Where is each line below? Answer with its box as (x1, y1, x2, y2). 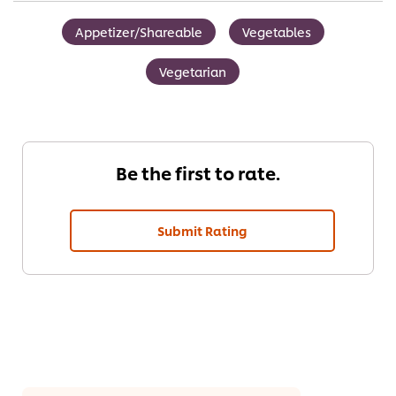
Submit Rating (157, 222, 247, 240)
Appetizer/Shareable (74, 23, 202, 41)
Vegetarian (159, 63, 226, 80)
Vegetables (241, 23, 311, 41)
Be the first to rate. (116, 160, 280, 186)
